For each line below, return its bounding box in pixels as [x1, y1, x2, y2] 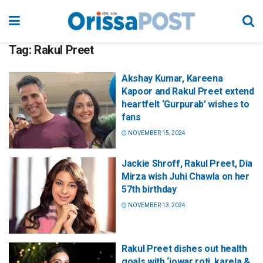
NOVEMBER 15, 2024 [127, 130, 186, 136]
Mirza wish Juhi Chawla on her [122, 171, 249, 183]
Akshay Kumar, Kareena [122, 73, 223, 84]
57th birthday [122, 184, 177, 195]
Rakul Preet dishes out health [122, 243, 247, 255]
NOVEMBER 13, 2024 [127, 202, 186, 209]
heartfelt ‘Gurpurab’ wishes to [122, 99, 249, 110]
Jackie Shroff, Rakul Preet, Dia [122, 158, 253, 170]
